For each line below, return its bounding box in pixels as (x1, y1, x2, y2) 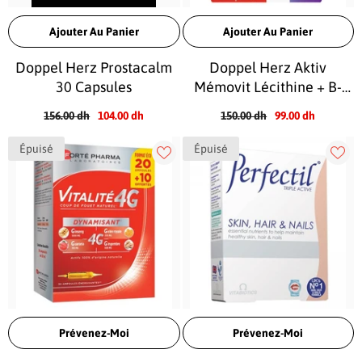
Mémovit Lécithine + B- (194, 78, 343, 95)
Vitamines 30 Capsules (196, 98, 340, 115)
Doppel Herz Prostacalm (15, 59, 173, 76)
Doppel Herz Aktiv (209, 59, 327, 76)
